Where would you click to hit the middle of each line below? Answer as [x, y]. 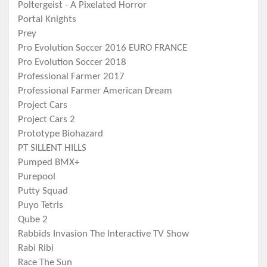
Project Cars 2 [46, 120]
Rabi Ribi [36, 249]
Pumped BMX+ [49, 163]
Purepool [37, 177]
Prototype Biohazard [60, 134]
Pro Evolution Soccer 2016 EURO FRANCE [103, 48]
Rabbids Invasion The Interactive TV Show [103, 234]
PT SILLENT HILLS [52, 148]
